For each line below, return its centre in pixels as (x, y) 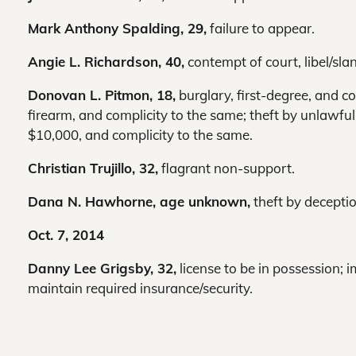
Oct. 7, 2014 (66, 235)
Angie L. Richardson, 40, (106, 62)
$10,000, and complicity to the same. (140, 135)
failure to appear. (261, 29)
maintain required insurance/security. (140, 288)
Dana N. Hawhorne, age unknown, (139, 202)
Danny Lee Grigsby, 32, (102, 269)
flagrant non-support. (226, 168)
